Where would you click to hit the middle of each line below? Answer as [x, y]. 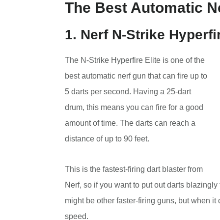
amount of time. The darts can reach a [130, 123]
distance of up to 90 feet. [107, 138]
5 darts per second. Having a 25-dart [128, 91]
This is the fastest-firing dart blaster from [134, 169]
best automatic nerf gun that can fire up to [136, 76]
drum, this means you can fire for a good [134, 107]
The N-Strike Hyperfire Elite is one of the [135, 60]
